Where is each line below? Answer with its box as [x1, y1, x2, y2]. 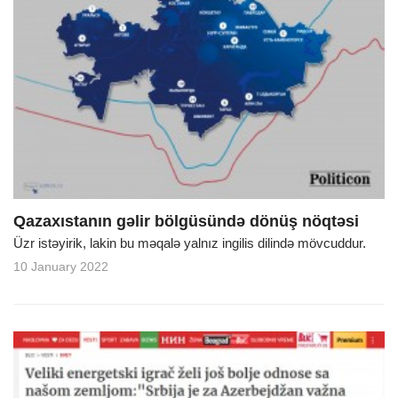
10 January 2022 [13, 259, 108, 275]
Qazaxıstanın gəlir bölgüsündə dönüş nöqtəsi [13, 212, 359, 231]
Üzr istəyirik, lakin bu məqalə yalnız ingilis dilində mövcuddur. [13, 235, 370, 251]
